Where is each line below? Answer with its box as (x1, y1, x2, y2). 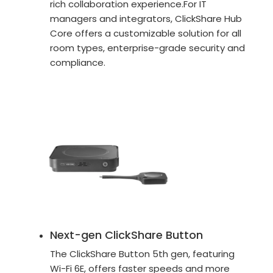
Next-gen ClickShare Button (50, 227, 204, 243)
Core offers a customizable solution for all (50, 26, 242, 40)
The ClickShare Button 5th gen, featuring (50, 247, 235, 260)
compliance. (50, 55, 106, 69)
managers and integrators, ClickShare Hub (50, 12, 243, 25)
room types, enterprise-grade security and (50, 41, 246, 54)
